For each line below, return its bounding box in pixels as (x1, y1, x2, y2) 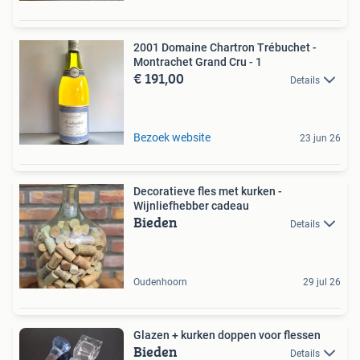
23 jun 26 (300, 133, 341, 145)
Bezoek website (133, 131, 211, 145)
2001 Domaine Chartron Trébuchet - (133, 41, 317, 55)
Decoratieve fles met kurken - (133, 185, 282, 198)
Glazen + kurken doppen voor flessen (133, 329, 321, 342)
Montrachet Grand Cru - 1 (133, 55, 262, 69)
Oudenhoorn (133, 276, 187, 288)
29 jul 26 (303, 276, 341, 288)
